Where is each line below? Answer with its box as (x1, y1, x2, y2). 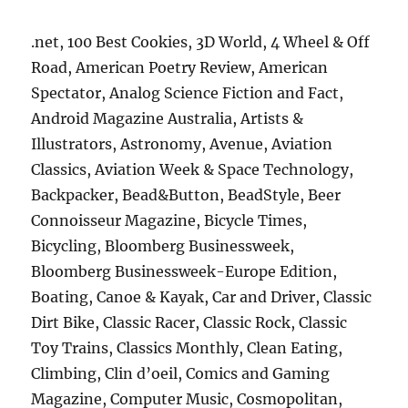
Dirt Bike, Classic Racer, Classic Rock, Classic (31, 313, 348, 331)
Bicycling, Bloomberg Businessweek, (31, 237, 295, 255)
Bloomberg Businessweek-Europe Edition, (31, 262, 338, 280)
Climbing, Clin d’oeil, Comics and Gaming (31, 364, 331, 382)
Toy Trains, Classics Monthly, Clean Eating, (31, 339, 343, 357)
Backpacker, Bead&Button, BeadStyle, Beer (31, 186, 342, 204)
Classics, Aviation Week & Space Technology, (31, 160, 354, 178)
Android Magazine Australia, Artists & (31, 109, 304, 127)
